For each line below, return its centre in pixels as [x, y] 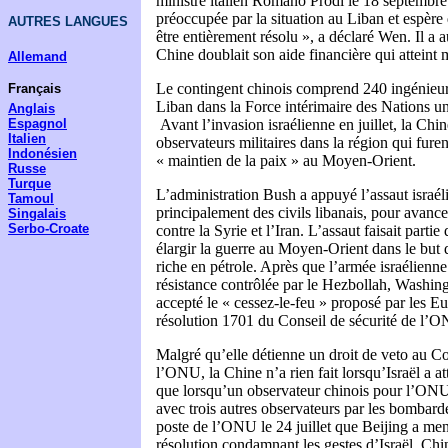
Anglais [31, 108]
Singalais [37, 213]
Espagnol [37, 123]
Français [34, 88]
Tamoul [31, 198]
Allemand [37, 56]
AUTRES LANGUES [68, 21]
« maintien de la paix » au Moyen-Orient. [286, 161]
